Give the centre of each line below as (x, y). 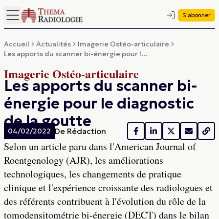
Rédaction (87, 131)
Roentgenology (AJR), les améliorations (84, 160)
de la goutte (48, 121)
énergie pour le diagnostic (99, 103)
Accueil (17, 44)
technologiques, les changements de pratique (93, 174)
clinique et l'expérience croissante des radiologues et (108, 187)
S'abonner (197, 15)
